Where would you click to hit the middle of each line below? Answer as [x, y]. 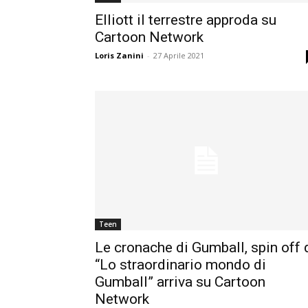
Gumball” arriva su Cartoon [180, 282]
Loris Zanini [119, 55]
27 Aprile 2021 [179, 55]
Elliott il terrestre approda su [186, 20]
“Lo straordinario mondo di [180, 264]
